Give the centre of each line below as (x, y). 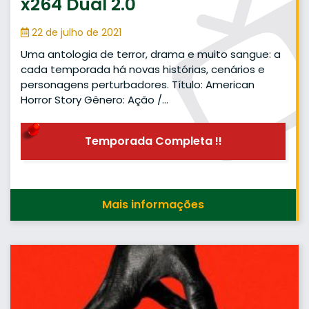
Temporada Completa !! (153, 141)
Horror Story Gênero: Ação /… (94, 99)
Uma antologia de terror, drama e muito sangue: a (151, 54)
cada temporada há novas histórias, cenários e (143, 69)
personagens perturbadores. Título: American (138, 84)
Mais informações (153, 205)
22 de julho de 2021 (75, 32)
